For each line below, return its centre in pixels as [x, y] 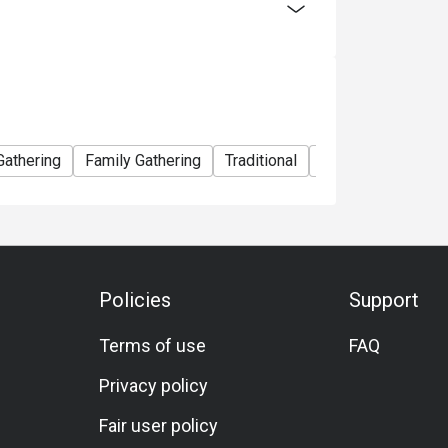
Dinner [408, 160]
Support [383, 300]
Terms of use [153, 345]
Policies [135, 300]
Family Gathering [143, 160]
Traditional [261, 160]
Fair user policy [159, 425]
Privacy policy [154, 385]
